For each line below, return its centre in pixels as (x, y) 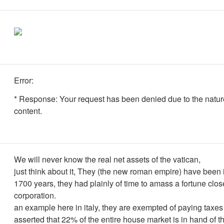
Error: (24, 80)
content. (28, 110)
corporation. (35, 195)
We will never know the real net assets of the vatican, (107, 159)
